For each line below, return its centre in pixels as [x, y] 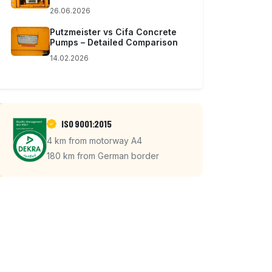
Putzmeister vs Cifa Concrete [113, 32]
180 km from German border [103, 155]
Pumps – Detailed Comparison [114, 42]
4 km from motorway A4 [94, 140]
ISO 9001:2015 [86, 123]
